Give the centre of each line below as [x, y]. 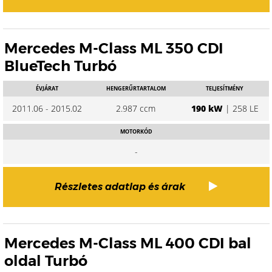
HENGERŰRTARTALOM [136, 88]
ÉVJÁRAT [47, 88]
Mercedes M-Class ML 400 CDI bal [128, 243]
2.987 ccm [136, 108]
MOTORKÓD [136, 131]
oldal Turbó [46, 261]
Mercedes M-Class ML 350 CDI [114, 48]
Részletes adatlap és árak [120, 187]
